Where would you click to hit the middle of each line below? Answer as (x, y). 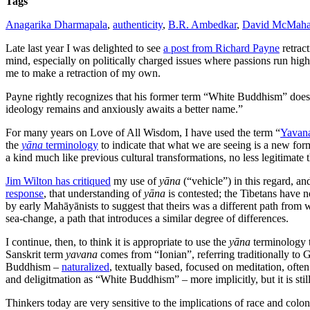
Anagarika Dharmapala (56, 24)
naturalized (85, 266)
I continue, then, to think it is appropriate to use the (117, 241)
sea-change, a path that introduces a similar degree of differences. (147, 218)
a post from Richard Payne (221, 48)
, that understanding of (94, 193)
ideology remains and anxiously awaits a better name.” (124, 109)
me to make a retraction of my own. (83, 73)
